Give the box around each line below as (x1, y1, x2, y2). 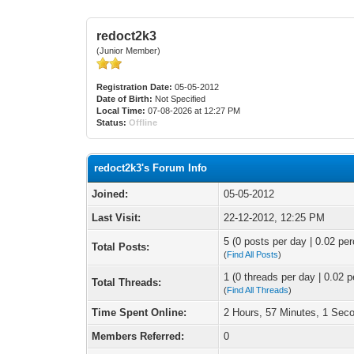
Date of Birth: (96, 94, 153, 104)
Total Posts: (92, 241, 150, 253)
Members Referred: (92, 330, 185, 342)
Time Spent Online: (92, 307, 187, 318)
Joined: (92, 188, 129, 200)
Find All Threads (227, 285, 289, 295)
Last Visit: (92, 212, 141, 224)
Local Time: (96, 106, 146, 115)
